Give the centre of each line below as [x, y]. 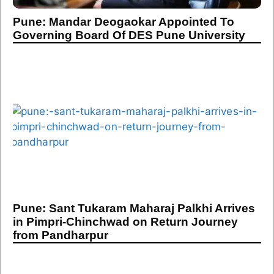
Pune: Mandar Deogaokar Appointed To [124, 21]
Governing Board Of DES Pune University [129, 35]
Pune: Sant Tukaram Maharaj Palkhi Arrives [134, 209]
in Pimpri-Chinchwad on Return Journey [125, 222]
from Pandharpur [61, 235]
